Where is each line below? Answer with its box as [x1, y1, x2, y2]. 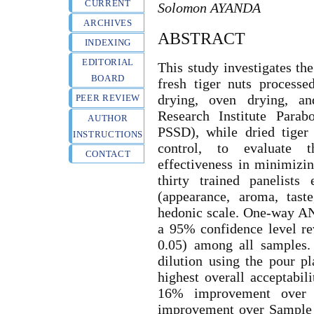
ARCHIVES [83, 18, 132, 29]
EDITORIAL [81, 57, 134, 68]
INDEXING [84, 37, 132, 48]
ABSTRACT [158, 29, 246, 48]
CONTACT [85, 148, 131, 159]
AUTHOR [88, 112, 128, 123]
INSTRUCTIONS [73, 128, 144, 139]
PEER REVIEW [75, 93, 141, 104]
